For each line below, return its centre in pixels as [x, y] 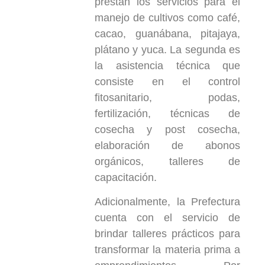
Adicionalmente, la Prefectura [167, 201]
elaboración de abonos [167, 145]
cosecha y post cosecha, [167, 129]
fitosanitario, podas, [167, 97]
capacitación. [127, 177]
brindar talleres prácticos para [167, 233]
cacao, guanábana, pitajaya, [167, 33]
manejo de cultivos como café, [167, 17]
